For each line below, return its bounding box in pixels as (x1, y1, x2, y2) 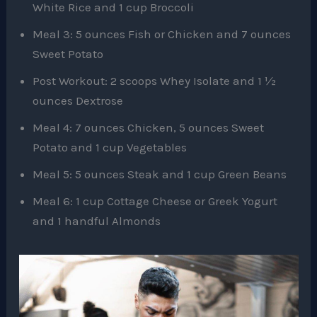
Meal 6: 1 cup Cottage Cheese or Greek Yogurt (33, 194, 278, 209)
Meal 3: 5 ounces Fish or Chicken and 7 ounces (33, 27, 292, 42)
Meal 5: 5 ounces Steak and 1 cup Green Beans (33, 167, 287, 182)
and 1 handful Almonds (33, 214, 161, 229)
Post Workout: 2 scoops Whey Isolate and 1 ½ (33, 74, 277, 88)
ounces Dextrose (33, 93, 124, 108)
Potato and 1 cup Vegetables (33, 140, 188, 155)
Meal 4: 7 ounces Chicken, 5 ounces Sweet (33, 120, 265, 135)
